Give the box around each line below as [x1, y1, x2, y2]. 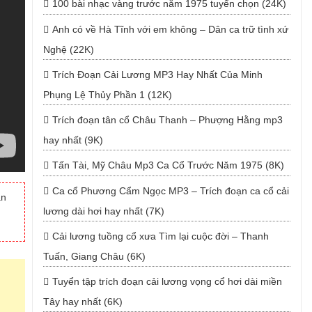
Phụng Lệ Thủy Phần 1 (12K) [42, 89, 172, 100]
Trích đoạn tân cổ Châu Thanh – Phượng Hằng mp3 [52, 114, 283, 125]
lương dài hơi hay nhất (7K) [42, 205, 164, 217]
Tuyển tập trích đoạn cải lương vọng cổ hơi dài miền [52, 276, 282, 287]
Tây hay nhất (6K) [42, 296, 123, 307]
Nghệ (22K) [42, 44, 94, 55]
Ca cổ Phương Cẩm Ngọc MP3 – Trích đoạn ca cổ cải [52, 185, 289, 196]
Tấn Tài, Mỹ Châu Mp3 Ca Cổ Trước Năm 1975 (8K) [52, 159, 284, 171]
